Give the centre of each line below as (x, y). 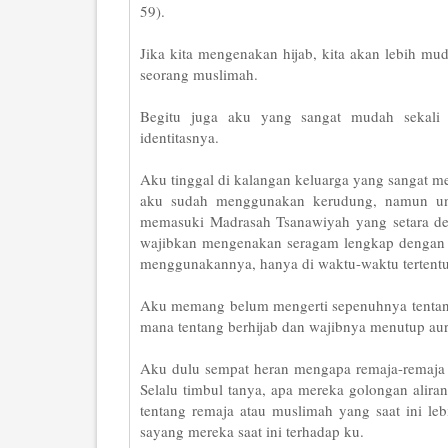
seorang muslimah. (199, 74)
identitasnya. (179, 137)
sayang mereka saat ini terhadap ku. (252, 431)
